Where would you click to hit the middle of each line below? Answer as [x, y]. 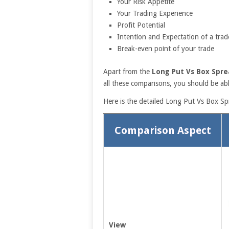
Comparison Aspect [163, 130]
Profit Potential [141, 25]
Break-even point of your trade [165, 49]
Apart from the [128, 71]
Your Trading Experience [155, 13]
